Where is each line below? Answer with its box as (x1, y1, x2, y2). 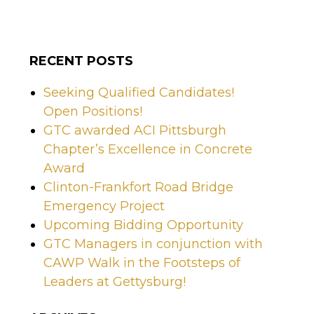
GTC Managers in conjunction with (43, 236, 263, 252)
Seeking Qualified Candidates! (43, 85, 234, 101)
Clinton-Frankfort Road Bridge (43, 179, 233, 196)
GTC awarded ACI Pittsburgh (43, 123, 226, 139)
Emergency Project (43, 198, 165, 214)
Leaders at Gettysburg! (43, 274, 186, 290)
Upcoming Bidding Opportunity (43, 217, 243, 233)
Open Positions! (43, 104, 142, 120)
